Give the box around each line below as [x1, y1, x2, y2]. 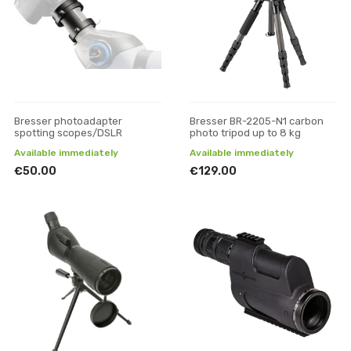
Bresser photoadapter [14, 115, 122, 127]
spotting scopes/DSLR [14, 127, 122, 139]
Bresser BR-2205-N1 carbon [190, 115, 324, 127]
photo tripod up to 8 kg [190, 127, 301, 139]
